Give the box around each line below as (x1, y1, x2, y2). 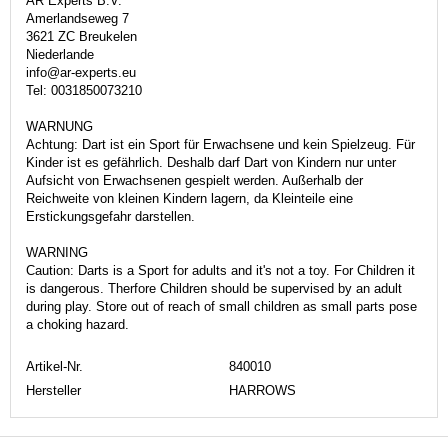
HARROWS (229, 382, 296, 398)
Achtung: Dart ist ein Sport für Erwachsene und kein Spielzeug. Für (26, 136, 415, 152)
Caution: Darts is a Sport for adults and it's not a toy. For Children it (26, 262, 415, 278)
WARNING (26, 244, 88, 260)
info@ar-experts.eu (26, 64, 136, 80)
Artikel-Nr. (26, 358, 83, 374)
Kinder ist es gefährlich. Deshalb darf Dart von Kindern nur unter (26, 154, 396, 170)
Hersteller (26, 382, 81, 398)
